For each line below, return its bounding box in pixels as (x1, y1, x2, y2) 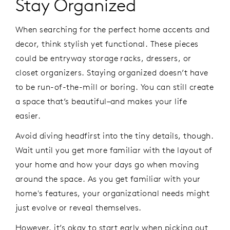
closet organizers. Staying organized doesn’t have (15, 67, 208, 78)
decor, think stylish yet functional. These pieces (15, 38, 199, 49)
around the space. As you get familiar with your (15, 173, 201, 184)
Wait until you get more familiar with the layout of (15, 144, 213, 155)
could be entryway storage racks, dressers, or (15, 52, 191, 63)
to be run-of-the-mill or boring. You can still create (15, 81, 214, 92)
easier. (15, 110, 43, 121)
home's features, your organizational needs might (15, 187, 210, 198)
